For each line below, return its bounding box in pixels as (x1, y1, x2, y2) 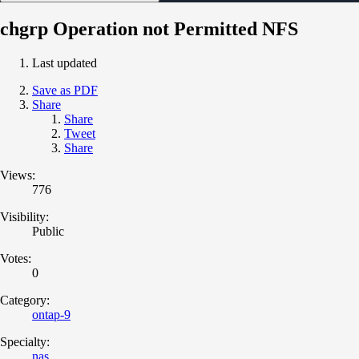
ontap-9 (32, 307, 71, 321)
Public (32, 224, 64, 238)
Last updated (32, 55, 97, 70)
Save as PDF (32, 83, 98, 97)
